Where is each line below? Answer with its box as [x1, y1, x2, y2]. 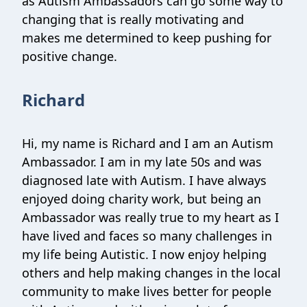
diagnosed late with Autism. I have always [22, 172, 267, 188]
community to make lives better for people [22, 283, 271, 299]
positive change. [22, 48, 117, 64]
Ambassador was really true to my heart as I [22, 209, 279, 225]
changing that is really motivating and [22, 11, 244, 27]
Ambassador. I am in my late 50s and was [22, 153, 262, 170]
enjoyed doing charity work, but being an [22, 191, 261, 207]
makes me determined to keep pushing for [22, 29, 271, 46]
